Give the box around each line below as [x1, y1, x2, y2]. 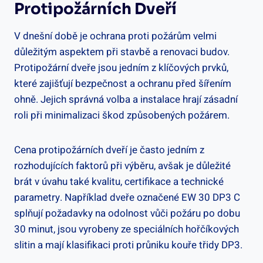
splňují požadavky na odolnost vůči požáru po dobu [14, 206, 240, 221]
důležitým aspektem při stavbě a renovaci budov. [14, 45, 230, 60]
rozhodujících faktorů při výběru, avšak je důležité [14, 159, 231, 174]
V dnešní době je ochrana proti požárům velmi [14, 29, 217, 44]
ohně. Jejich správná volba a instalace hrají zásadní [14, 92, 238, 107]
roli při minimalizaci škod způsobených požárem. [14, 108, 230, 123]
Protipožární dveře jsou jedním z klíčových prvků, [14, 60, 228, 76]
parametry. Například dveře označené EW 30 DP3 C [14, 190, 240, 205]
